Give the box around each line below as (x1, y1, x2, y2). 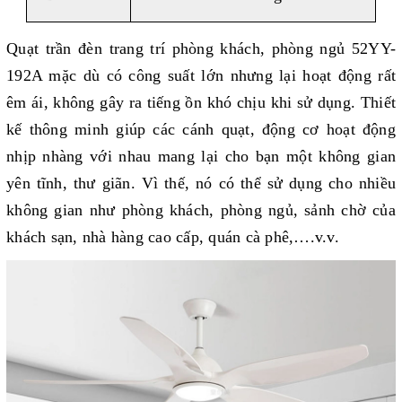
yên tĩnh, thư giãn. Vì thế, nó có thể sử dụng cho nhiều (6, 174, 396, 192)
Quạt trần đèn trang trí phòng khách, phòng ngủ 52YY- (6, 39, 396, 57)
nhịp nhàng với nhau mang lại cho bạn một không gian (6, 147, 396, 165)
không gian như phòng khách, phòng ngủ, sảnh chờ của (6, 201, 396, 219)
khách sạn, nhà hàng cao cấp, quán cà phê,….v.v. (6, 228, 339, 246)
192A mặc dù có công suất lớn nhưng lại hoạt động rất (6, 66, 396, 84)
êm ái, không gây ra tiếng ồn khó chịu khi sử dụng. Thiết (6, 93, 396, 111)
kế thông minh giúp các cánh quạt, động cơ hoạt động (6, 120, 396, 138)
